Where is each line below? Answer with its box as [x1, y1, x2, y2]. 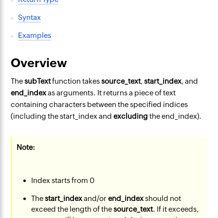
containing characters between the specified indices [11, 100, 188, 109]
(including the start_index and [11, 112, 114, 120]
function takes [51, 77, 102, 85]
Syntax [18, 13, 41, 21]
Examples [18, 31, 52, 39]
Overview [11, 56, 68, 70]
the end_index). [148, 112, 202, 120]
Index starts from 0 [31, 176, 95, 184]
